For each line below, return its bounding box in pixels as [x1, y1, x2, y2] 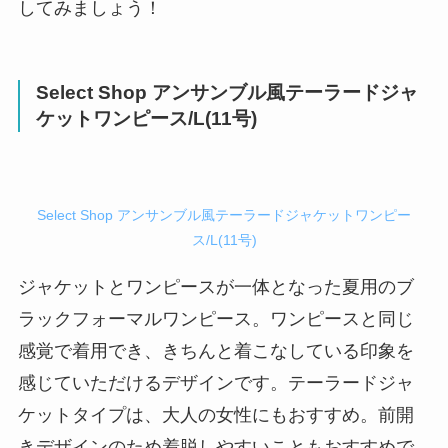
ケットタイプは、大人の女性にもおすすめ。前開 [17, 405, 414, 426]
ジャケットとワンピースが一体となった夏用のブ [17, 277, 414, 298]
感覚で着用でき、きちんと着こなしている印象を [17, 341, 414, 362]
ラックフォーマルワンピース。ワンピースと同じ [17, 309, 414, 330]
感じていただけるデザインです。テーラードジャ [17, 373, 414, 394]
